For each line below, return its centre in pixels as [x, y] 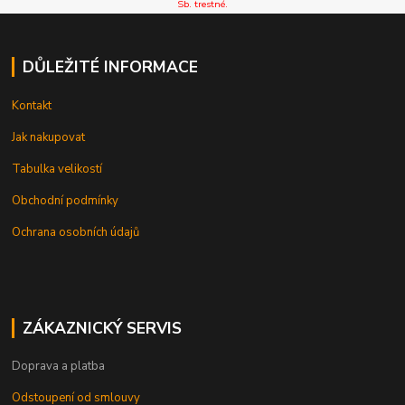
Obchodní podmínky [66, 200]
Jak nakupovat [49, 137]
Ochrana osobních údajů [76, 232]
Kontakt [32, 105]
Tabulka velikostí [57, 169]
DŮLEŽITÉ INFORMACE [110, 66]
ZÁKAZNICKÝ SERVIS [102, 328]
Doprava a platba [59, 367]
